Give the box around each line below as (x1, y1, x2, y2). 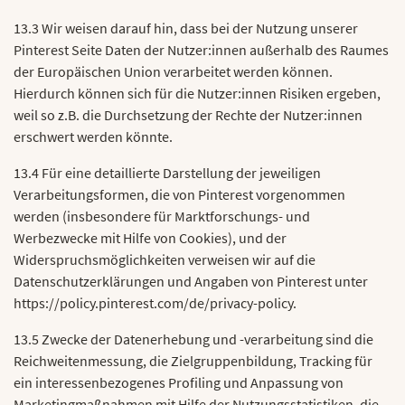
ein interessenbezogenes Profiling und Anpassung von (14, 373, 344, 391)
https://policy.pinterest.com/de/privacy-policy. (14, 294, 297, 312)
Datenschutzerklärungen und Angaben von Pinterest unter (14, 272, 368, 290)
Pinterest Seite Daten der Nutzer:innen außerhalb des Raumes (14, 41, 389, 59)
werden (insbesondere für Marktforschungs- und (14, 207, 310, 225)
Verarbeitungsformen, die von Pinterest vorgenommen (14, 185, 345, 203)
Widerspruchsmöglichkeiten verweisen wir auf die (14, 250, 316, 268)
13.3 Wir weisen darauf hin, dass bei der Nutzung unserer (14, 19, 358, 37)
